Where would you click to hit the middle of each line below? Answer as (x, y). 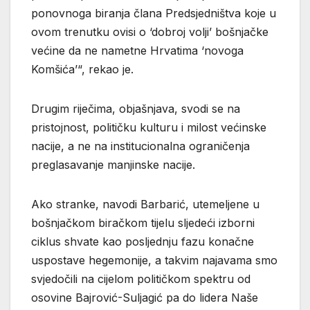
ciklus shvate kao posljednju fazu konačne (143, 242)
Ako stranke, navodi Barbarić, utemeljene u (145, 204)
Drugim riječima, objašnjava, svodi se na (136, 109)
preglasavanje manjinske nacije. (113, 165)
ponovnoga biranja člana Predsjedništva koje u (154, 13)
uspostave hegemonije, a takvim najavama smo (154, 261)
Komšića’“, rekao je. (82, 70)
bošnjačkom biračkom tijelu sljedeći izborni (143, 223)
